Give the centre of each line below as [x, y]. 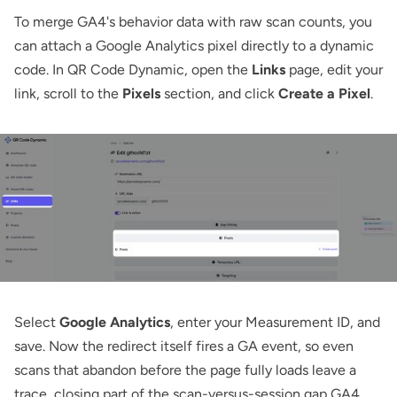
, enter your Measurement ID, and [275, 323]
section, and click [219, 93]
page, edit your [334, 69]
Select [37, 323]
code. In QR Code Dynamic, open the [133, 69]
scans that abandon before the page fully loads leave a [185, 370]
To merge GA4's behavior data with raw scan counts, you [193, 21]
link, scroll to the [68, 93]
